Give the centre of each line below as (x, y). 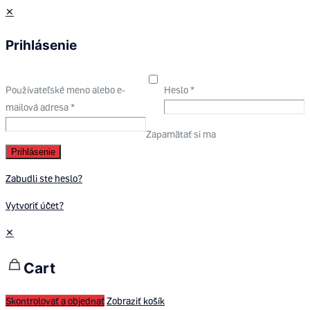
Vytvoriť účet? (35, 206)
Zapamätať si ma (181, 134)
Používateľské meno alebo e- (65, 90)
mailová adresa (38, 107)
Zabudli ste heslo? (44, 179)
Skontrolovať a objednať (55, 301)
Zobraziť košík (136, 301)
